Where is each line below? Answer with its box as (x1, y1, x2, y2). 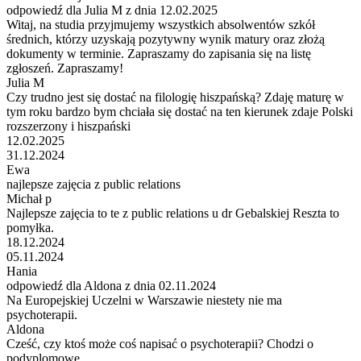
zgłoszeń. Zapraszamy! (6, 60, 123, 75)
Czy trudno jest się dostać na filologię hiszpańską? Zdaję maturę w (6, 89, 344, 104)
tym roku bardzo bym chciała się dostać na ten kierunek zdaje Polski (6, 104, 353, 118)
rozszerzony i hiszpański (6, 118, 131, 133)
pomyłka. (6, 220, 54, 234)
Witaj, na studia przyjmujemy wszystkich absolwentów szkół (6, 17, 315, 31)
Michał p (6, 191, 52, 205)
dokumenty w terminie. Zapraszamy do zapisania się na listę (6, 46, 311, 60)
